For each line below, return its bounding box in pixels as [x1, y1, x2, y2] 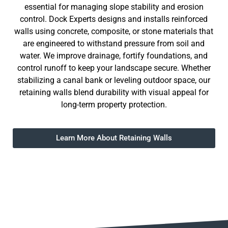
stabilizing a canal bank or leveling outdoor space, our [17, 75, 211, 85]
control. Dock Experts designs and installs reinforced [20, 14, 208, 24]
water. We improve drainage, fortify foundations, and [20, 50, 208, 61]
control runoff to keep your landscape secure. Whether [17, 63, 211, 73]
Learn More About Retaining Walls [55, 133, 172, 142]
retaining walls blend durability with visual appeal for [19, 87, 209, 97]
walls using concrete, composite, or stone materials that [14, 26, 214, 36]
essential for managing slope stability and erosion [24, 2, 204, 12]
